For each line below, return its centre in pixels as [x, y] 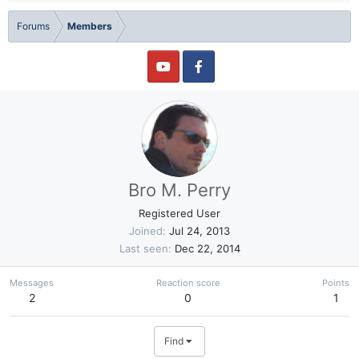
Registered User [179, 213]
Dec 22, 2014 [207, 248]
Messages [32, 283]
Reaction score [188, 283]
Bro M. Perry [179, 190]
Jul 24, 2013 [200, 231]
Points [336, 283]
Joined [146, 231]
